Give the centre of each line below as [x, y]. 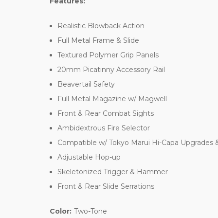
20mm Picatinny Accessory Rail [112, 69]
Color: [61, 211]
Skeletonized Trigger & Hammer [113, 172]
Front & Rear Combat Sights [106, 113]
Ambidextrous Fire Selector [104, 128]
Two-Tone [90, 211]
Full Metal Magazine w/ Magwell [113, 99]
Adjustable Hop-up [89, 157]
